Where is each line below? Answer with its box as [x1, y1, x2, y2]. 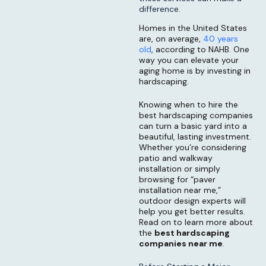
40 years [203, 33, 238, 45]
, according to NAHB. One [151, 44, 249, 55]
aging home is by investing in [139, 65, 251, 77]
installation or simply [139, 163, 220, 175]
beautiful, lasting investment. [139, 131, 251, 142]
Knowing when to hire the [139, 99, 238, 110]
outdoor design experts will [139, 195, 246, 207]
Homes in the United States [139, 23, 247, 34]
